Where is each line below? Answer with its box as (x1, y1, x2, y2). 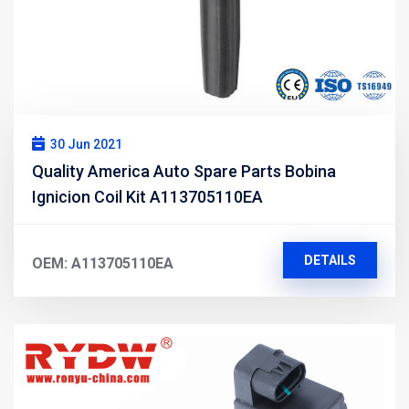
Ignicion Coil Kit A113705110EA (32, 186, 263, 206)
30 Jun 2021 (50, 136, 122, 152)
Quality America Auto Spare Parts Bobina (32, 161, 336, 181)
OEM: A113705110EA (32, 254, 173, 272)
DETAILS (303, 252, 356, 267)
